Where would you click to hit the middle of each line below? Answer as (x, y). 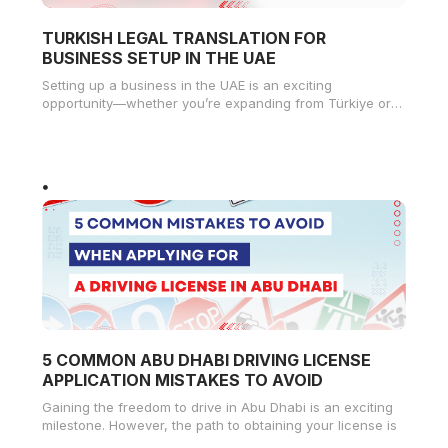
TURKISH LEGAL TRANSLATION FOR (184, 37)
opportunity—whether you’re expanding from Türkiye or (216, 102)
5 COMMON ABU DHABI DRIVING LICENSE (206, 359)
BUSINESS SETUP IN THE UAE (159, 57)
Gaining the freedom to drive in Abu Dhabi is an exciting (217, 406)
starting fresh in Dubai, (113, 120)
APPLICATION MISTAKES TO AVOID (182, 379)
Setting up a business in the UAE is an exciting (187, 84)
